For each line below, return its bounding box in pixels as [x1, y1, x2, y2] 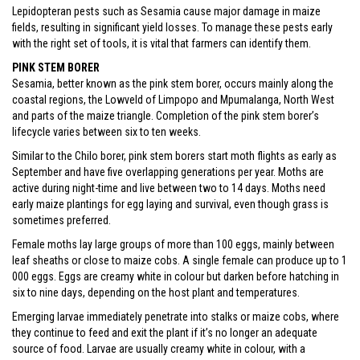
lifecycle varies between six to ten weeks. [12, 125, 201, 138]
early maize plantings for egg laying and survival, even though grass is [12, 198, 329, 211]
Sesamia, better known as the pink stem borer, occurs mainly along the [12, 77, 333, 90]
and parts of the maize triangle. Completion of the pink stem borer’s [12, 109, 319, 122]
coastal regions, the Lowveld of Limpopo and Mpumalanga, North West [12, 93, 334, 106]
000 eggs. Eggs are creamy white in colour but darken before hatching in [12, 270, 339, 283]
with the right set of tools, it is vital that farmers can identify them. [12, 37, 311, 50]
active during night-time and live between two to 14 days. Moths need [12, 182, 325, 194]
